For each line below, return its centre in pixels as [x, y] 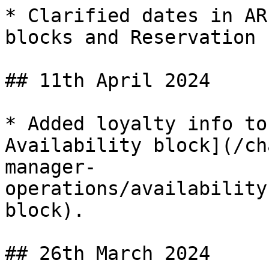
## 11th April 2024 [107, 80]
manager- [50, 167]
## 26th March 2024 [107, 253]
